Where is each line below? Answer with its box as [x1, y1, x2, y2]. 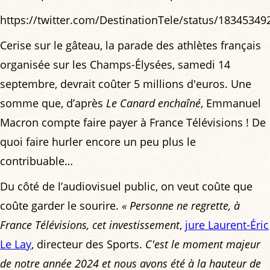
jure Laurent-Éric [185, 218, 269, 233]
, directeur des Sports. [31, 237, 145, 252]
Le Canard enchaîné [106, 96, 201, 111]
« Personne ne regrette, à [122, 198, 240, 213]
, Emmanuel [201, 96, 261, 111]
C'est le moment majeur [145, 237, 260, 252]
